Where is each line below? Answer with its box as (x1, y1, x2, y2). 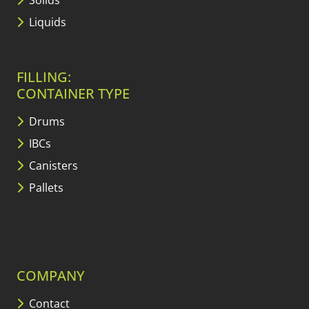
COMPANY (17, 266, 85, 286)
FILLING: (17, 68, 71, 87)
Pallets (26, 180, 63, 196)
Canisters (26, 158, 78, 174)
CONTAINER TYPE (17, 84, 130, 103)
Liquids (26, 14, 66, 30)
